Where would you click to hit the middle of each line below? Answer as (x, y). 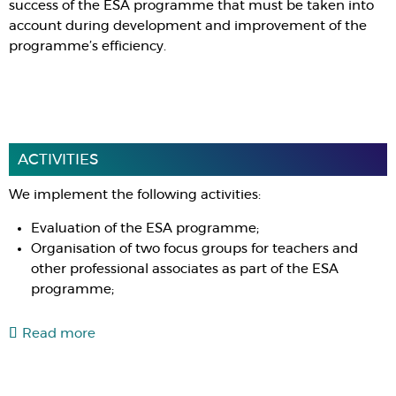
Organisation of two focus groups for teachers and (194, 249)
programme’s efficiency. (88, 46)
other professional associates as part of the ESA (185, 269)
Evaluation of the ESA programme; (145, 228)
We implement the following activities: (135, 195)
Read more (59, 334)
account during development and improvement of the (188, 26)
